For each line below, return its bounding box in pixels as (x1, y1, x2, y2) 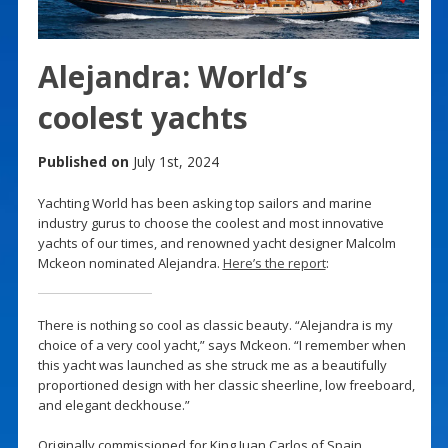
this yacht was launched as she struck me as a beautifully (37, 355, 387, 374)
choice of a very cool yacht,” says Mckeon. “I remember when (37, 335, 406, 354)
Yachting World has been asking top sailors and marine (37, 193, 372, 212)
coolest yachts (37, 96, 248, 138)
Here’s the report (222, 253, 326, 272)
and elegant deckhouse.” (37, 395, 190, 414)
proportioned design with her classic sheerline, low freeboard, (37, 375, 415, 394)
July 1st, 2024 (128, 151, 219, 171)
